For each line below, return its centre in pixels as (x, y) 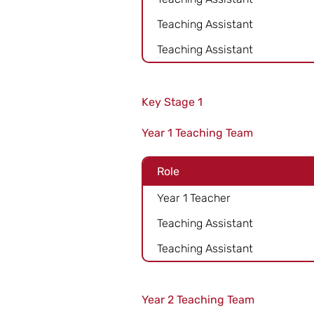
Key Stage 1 (172, 102)
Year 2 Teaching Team (198, 300)
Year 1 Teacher (194, 198)
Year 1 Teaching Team (197, 133)
